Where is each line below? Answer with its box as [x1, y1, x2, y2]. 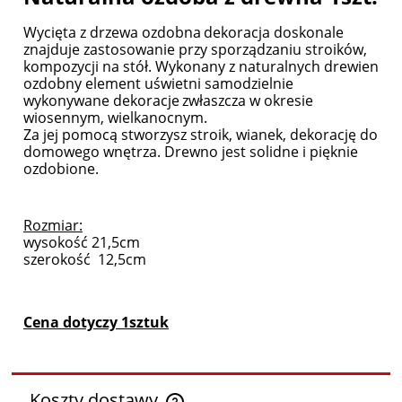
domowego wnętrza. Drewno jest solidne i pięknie [23, 142, 358, 162]
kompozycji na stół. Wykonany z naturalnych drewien [23, 57, 379, 77]
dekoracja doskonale [204, 22, 344, 43]
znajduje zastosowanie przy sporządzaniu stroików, [23, 39, 367, 60]
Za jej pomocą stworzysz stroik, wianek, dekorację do [23, 125, 378, 145]
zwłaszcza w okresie [182, 91, 313, 111]
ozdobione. [23, 159, 99, 179]
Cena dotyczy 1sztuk [23, 312, 169, 333]
